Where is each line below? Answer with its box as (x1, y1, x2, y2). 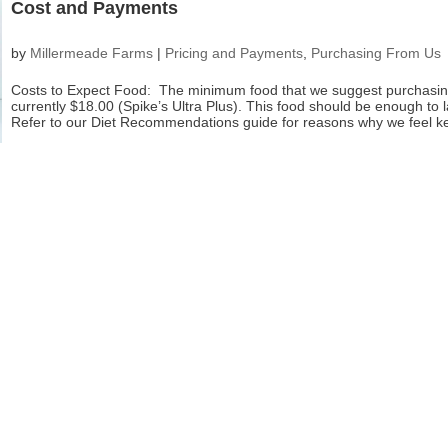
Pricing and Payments (164, 45, 303, 62)
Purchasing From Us (310, 45, 441, 62)
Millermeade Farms (29, 45, 153, 62)
